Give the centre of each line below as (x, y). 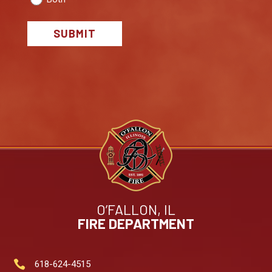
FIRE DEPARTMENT (136, 223)
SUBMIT (74, 34)
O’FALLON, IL (136, 209)
